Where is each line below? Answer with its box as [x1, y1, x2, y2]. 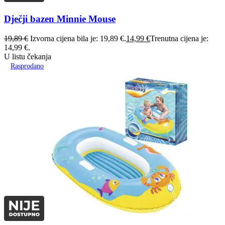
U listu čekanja [4, 52, 51, 61]
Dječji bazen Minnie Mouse [4, 14, 116, 25]
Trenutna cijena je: [150, 34, 208, 43]
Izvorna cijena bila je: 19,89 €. [30, 34, 126, 43]
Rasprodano [11, 62, 44, 70]
